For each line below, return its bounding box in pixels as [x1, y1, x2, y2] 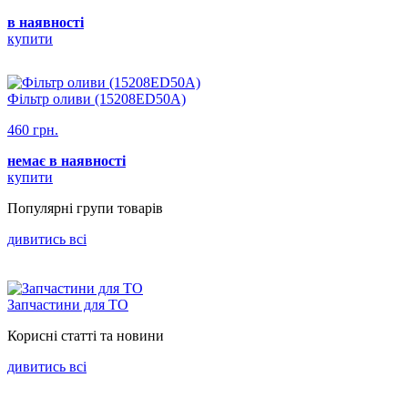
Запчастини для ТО [7, 297, 128, 313]
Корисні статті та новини [7, 328, 164, 344]
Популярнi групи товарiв [7, 200, 163, 217]
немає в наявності [7, 153, 126, 169]
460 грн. [7, 122, 58, 138]
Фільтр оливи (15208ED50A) [7, 91, 186, 107]
